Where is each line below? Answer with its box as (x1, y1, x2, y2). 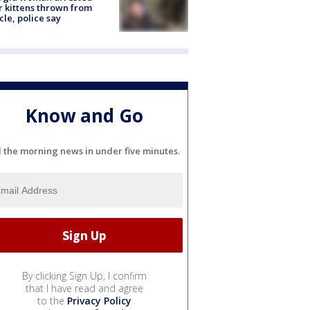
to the (37, 294, 67, 308)
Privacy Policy (67, 294, 131, 308)
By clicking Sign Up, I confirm (22, 269, 147, 283)
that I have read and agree (26, 282, 143, 295)
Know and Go (26, 103, 143, 129)
